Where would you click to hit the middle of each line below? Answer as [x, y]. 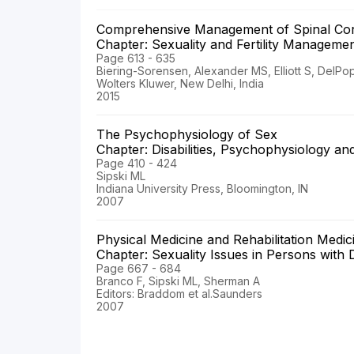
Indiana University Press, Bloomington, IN [202, 189]
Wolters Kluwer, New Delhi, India [180, 84]
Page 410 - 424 [137, 164]
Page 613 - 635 [136, 58]
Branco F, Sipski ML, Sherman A [178, 281]
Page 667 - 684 [139, 269]
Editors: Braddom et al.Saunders [179, 294]
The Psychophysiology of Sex [189, 135]
